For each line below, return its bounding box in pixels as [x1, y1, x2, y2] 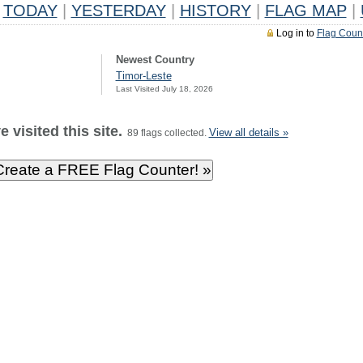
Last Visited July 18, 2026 [115, 84, 213, 93]
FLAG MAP [264, 2, 347, 19]
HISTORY [179, 2, 251, 19]
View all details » [208, 126, 288, 139]
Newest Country [115, 53, 194, 66]
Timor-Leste [115, 70, 172, 82]
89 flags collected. [122, 127, 209, 139]
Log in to [275, 28, 317, 39]
